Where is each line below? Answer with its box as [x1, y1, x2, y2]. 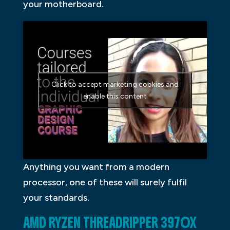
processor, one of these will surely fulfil [23, 176, 187, 188]
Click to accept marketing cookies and [51, 80, 179, 89]
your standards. [23, 191, 89, 203]
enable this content [83, 91, 147, 101]
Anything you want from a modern [23, 161, 169, 172]
